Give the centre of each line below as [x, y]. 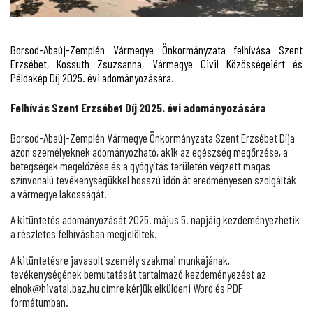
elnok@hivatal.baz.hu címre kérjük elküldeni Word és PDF [127, 287]
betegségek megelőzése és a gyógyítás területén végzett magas [140, 165]
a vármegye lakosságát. [59, 193]
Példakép [30, 77]
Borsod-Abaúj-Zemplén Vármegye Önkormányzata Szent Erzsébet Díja [153, 137]
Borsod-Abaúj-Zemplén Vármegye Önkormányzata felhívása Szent [156, 49]
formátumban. [39, 301]
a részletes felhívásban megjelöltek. [84, 234]
